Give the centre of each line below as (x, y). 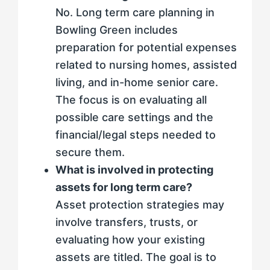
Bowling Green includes (117, 30)
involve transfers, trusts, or (127, 222)
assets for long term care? (124, 187)
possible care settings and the (134, 118)
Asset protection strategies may (140, 205)
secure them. (90, 152)
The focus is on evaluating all (131, 100)
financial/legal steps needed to (136, 135)
